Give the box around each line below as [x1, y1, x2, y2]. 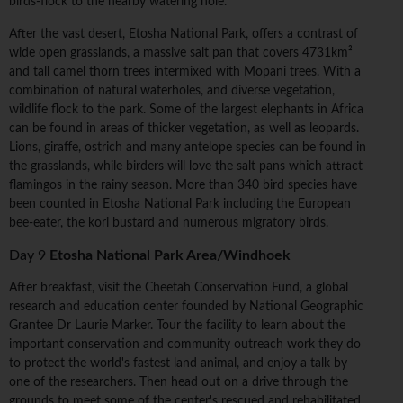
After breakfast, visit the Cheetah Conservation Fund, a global [9, 282, 348, 295]
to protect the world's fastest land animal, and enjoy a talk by [9, 357, 347, 371]
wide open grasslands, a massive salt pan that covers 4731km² [9, 47, 353, 60]
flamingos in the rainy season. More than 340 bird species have [9, 179, 357, 193]
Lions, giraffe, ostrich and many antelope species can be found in [9, 141, 366, 155]
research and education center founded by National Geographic [9, 300, 363, 314]
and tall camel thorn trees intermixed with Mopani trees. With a [9, 66, 361, 79]
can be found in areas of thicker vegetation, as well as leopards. [9, 122, 359, 136]
